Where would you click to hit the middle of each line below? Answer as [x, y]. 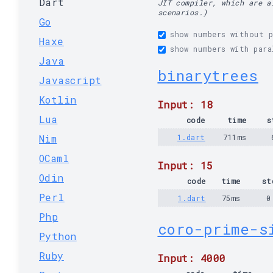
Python [58, 236]
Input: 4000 [192, 258]
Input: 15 [185, 165]
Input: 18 [185, 105]
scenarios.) [183, 12]
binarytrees [208, 76]
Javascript [70, 80]
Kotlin [58, 100]
